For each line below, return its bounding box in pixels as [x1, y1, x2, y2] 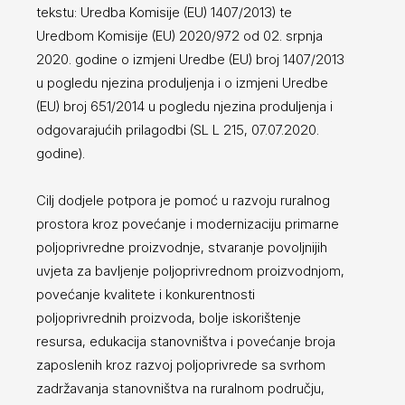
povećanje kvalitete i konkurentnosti [36, 285, 255, 303]
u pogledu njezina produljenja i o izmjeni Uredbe [36, 73, 328, 91]
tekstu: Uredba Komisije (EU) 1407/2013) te [36, 3, 292, 21]
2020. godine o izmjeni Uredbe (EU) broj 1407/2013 [36, 50, 344, 68]
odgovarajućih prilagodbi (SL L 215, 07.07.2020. [36, 120, 319, 138]
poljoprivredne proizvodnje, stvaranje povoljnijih [36, 238, 327, 256]
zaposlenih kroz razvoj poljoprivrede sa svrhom [36, 355, 325, 373]
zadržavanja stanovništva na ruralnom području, [36, 379, 325, 397]
